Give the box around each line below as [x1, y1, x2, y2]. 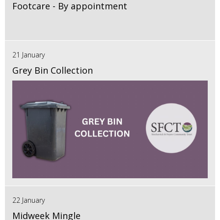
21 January [12, 50, 45, 59]
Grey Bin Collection [12, 64, 93, 76]
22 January [12, 195, 45, 205]
